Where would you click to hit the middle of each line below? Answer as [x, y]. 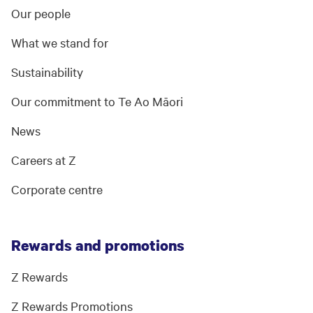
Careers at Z [44, 160]
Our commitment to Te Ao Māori [97, 101]
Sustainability [47, 72]
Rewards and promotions [98, 246]
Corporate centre [57, 189]
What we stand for [60, 43]
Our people [41, 13]
